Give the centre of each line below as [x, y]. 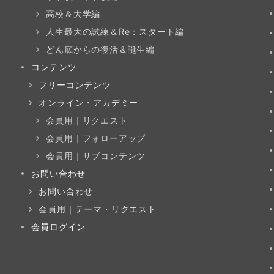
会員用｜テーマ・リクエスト [98, 209]
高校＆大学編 [73, 14]
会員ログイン [59, 227]
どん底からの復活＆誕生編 [100, 49]
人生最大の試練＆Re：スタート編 [115, 31]
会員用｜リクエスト [87, 120]
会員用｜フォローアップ [96, 138]
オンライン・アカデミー [89, 102]
